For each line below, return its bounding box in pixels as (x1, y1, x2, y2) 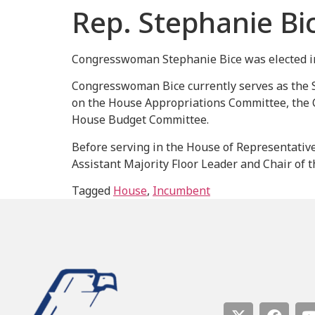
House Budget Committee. (72, 112, 209, 128)
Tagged (72, 183, 113, 199)
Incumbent (153, 183, 210, 199)
